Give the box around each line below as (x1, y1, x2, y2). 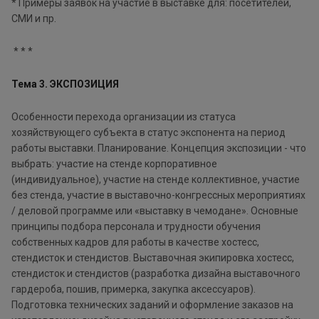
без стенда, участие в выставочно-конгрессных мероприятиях (11, 189, 305, 201)
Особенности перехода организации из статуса (11, 110, 236, 122)
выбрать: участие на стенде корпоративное (11, 157, 217, 169)
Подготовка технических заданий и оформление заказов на (11, 298, 293, 310)
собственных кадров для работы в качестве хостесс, (11, 236, 259, 248)
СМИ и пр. (11, 12, 58, 24)
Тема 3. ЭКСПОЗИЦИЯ (11, 78, 119, 90)
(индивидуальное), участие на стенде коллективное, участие (11, 173, 300, 185)
